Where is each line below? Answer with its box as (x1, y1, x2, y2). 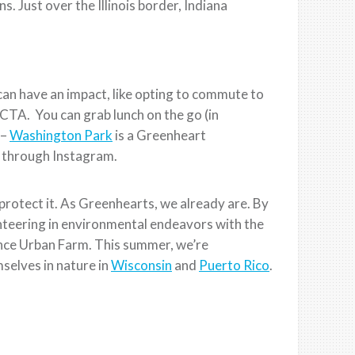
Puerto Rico (199, 256, 269, 273)
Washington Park (10, 126, 113, 143)
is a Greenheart (113, 126, 206, 143)
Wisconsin (111, 256, 172, 273)
